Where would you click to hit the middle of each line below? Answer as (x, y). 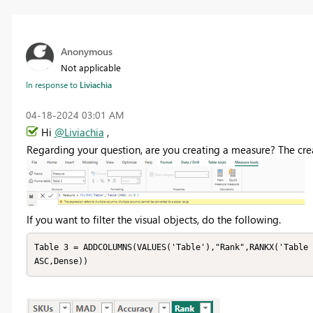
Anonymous (86, 51)
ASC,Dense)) (61, 262)
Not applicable (90, 67)
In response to (52, 84)
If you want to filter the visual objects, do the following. (153, 219)
